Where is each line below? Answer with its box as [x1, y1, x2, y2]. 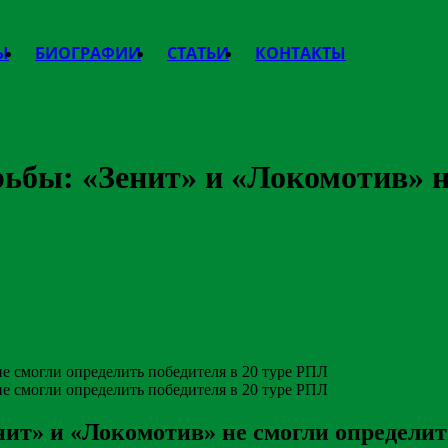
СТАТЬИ [167, 42, 229, 64]
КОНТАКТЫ [255, 42, 346, 64]
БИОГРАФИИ [35, 42, 141, 64]
